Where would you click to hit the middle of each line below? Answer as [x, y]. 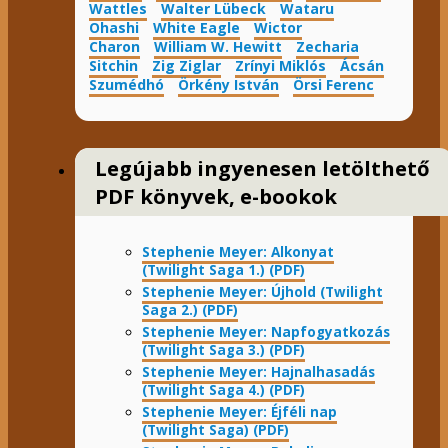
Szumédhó [126, 84]
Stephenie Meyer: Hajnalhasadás [258, 371]
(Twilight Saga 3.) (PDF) [223, 349]
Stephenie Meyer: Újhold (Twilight [262, 291]
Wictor [277, 27]
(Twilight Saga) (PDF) [215, 429]
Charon [114, 46]
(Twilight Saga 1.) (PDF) [223, 269]
